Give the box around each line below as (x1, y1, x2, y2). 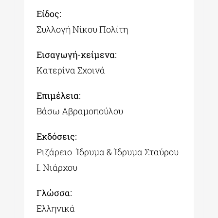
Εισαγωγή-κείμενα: (36, 48, 117, 60)
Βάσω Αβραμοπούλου (36, 105, 124, 117)
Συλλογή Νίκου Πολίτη (36, 23, 128, 35)
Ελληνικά (36, 202, 75, 214)
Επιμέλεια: (36, 89, 81, 101)
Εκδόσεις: (36, 130, 77, 142)
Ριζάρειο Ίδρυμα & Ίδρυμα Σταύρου (36, 145, 179, 158)
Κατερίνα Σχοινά (36, 64, 106, 76)
